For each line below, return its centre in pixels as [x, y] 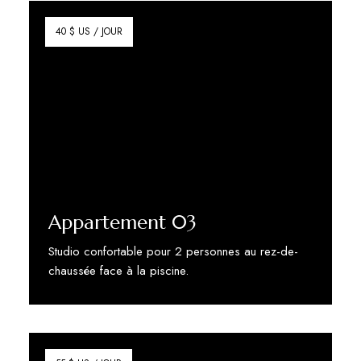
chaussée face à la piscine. [118, 270]
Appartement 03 [122, 222]
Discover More [86, 309]
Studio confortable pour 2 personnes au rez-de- [173, 251]
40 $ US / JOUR [89, 32]
